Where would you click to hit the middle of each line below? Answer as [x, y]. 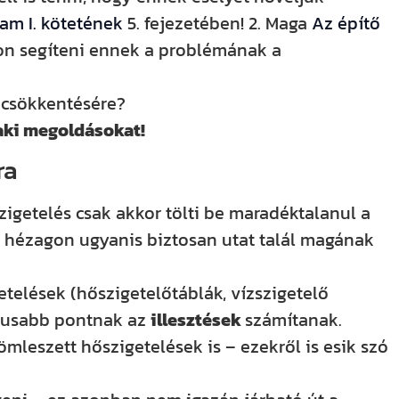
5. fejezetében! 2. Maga [220, 23]
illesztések [198, 320]
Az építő [346, 23]
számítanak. [294, 320]
